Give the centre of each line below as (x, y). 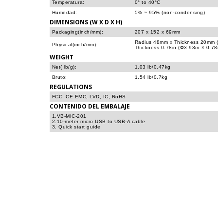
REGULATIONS (71, 87)
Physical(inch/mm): (75, 45)
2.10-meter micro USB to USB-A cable (99, 121)
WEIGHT (62, 57)
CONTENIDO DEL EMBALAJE (90, 106)
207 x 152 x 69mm (158, 32)
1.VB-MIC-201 (69, 116)
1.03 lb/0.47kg (153, 67)
